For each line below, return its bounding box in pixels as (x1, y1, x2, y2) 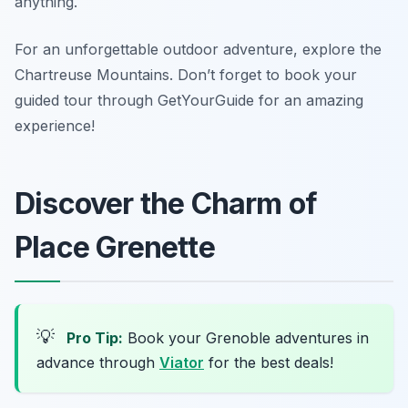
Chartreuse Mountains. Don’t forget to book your (15, 66, 357, 85)
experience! (15, 117, 95, 136)
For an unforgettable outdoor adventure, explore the (15, 40, 382, 59)
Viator (159, 353, 204, 372)
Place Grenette (15, 229, 215, 266)
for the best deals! (204, 353, 333, 372)
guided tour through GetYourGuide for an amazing (15, 91, 363, 110)
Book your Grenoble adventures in (123, 329, 369, 348)
